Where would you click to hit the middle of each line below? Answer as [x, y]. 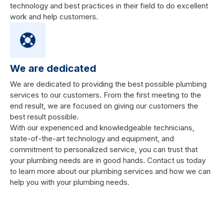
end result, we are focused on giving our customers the [104, 106]
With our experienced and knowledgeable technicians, [102, 128]
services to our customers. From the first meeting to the [106, 95]
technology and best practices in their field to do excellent [109, 6]
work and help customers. [54, 17]
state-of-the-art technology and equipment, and [92, 139]
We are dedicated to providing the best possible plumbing [108, 84]
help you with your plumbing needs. [70, 182]
